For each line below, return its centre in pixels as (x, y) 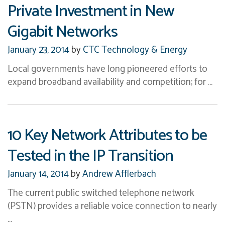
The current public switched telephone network (101, 193)
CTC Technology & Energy (134, 50)
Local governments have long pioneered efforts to (107, 69)
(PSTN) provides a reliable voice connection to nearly (112, 206)
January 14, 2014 (38, 174)
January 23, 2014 (38, 50)
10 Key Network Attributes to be (107, 135)
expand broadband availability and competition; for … (110, 82)
